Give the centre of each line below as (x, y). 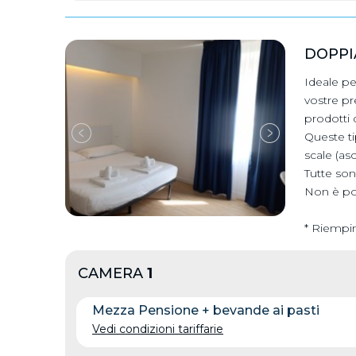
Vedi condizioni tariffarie (158, 329)
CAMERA (112, 273)
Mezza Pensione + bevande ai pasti (206, 310)
